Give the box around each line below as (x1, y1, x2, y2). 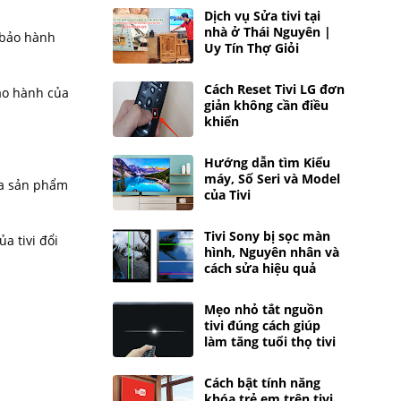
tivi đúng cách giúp (204, 317, 320, 334)
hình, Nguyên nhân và (204, 243, 339, 260)
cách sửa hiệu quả (204, 260, 316, 277)
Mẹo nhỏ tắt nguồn (204, 301, 323, 318)
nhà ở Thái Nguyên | (204, 23, 331, 40)
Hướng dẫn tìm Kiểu (204, 154, 330, 171)
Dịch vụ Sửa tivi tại (204, 7, 320, 24)
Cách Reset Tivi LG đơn (204, 81, 345, 98)
